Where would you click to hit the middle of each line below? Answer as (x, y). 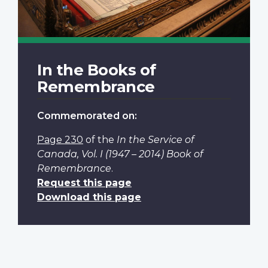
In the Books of (97, 69)
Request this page (84, 182)
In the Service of (155, 139)
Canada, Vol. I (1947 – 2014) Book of (120, 154)
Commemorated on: (87, 115)
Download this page (89, 197)
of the (100, 139)
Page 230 (60, 139)
